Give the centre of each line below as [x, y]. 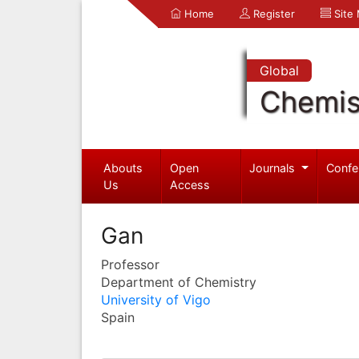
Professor [130, 264]
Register [272, 14]
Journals [274, 167]
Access [190, 184]
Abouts [123, 167]
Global [279, 71]
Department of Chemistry [179, 282]
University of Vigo [156, 299]
